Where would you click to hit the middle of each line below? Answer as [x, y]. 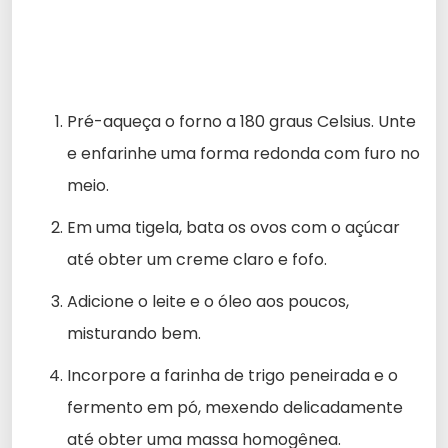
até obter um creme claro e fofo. [197, 259]
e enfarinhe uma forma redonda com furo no [243, 153]
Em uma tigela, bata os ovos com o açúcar [233, 227]
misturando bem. [134, 333]
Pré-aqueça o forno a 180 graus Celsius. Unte [241, 121]
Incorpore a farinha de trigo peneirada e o [232, 375]
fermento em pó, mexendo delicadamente [235, 407]
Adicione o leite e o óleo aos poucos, [208, 301]
